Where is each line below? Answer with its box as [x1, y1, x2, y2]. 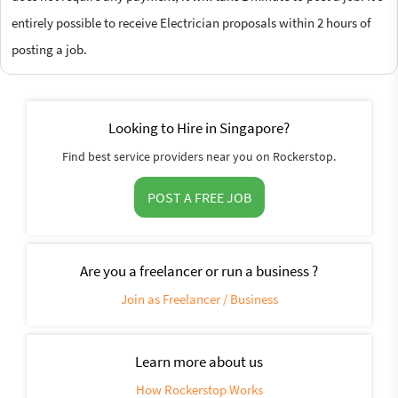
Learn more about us [135, 351, 263, 371]
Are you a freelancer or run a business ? [80, 260, 318, 281]
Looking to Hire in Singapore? [108, 117, 290, 138]
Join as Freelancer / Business [120, 290, 278, 307]
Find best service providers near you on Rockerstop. [62, 147, 336, 164]
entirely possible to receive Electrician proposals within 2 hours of [12, 13, 370, 31]
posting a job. [12, 40, 87, 58]
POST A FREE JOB [147, 187, 251, 206]
